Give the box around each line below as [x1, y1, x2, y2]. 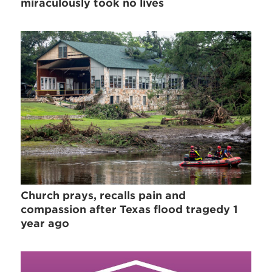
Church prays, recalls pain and [21, 189, 186, 202]
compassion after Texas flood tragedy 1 [21, 203, 239, 216]
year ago [21, 217, 70, 229]
